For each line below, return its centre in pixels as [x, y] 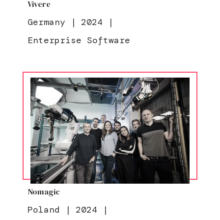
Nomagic [43, 192]
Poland [43, 210]
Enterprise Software [79, 40]
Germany [46, 22]
